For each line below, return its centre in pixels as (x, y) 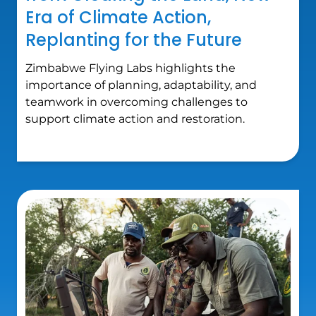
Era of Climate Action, (118, 18)
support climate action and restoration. (135, 119)
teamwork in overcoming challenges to (136, 102)
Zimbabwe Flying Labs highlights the (130, 68)
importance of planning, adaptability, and (141, 85)
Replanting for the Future (134, 40)
